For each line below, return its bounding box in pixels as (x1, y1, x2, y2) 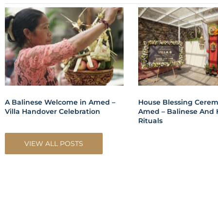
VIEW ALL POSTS (24, 134, 83, 144)
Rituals (138, 111, 163, 121)
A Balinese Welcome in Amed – (5, 93, 115, 102)
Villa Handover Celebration (5, 102, 100, 111)
